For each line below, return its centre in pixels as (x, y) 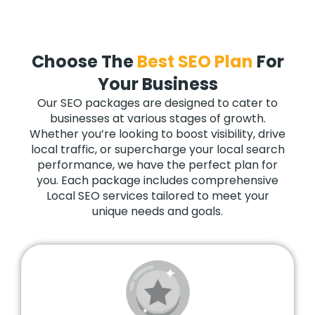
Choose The (84, 62)
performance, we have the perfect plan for (157, 165)
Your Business (157, 84)
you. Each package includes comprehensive (157, 181)
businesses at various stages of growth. (157, 119)
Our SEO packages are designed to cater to (157, 103)
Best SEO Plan (195, 62)
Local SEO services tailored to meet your (157, 196)
